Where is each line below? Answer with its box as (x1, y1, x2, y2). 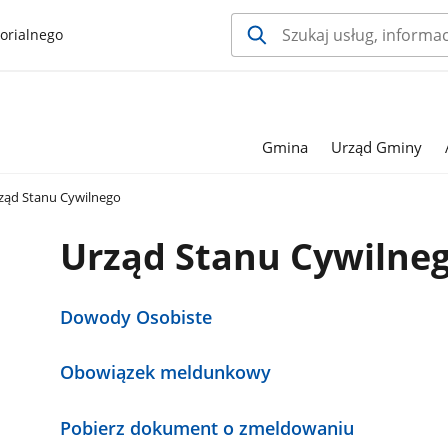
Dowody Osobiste (60, 304, 213, 329)
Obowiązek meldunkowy (60, 360, 272, 385)
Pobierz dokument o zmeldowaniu (60, 416, 355, 441)
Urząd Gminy (331, 136, 423, 157)
